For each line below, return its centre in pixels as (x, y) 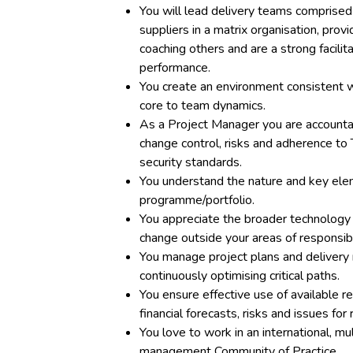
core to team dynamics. (204, 106)
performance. (175, 68)
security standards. (191, 162)
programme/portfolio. (197, 200)
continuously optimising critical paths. (240, 276)
